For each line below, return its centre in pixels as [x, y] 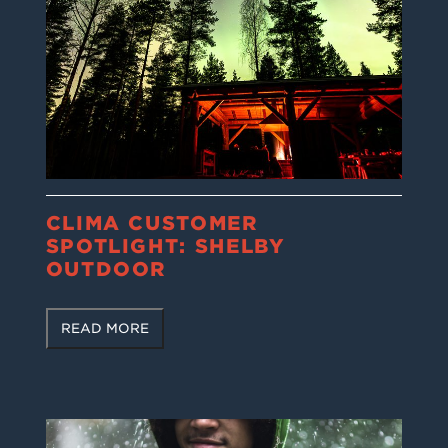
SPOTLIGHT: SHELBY [165, 246]
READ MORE [104, 329]
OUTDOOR [106, 269]
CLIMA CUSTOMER [152, 223]
